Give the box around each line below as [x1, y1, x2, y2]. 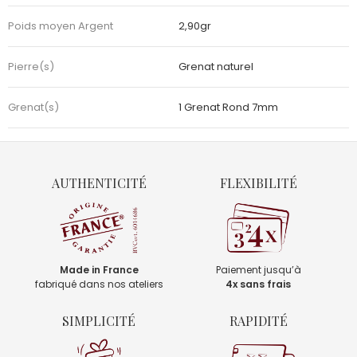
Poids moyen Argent [8, 18, 113, 33]
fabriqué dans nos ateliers [34, 277, 163, 291]
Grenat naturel [178, 58, 253, 74]
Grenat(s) [8, 99, 59, 115]
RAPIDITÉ [229, 312, 288, 329]
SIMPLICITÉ [62, 312, 135, 329]
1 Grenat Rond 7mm [178, 99, 278, 115]
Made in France [59, 262, 139, 277]
